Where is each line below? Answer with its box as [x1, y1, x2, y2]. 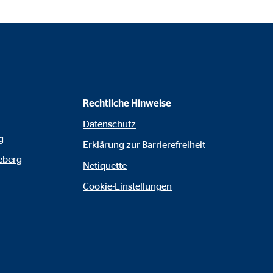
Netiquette [83, 159, 127, 171]
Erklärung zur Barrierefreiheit [83, 138, 205, 150]
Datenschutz [83, 118, 136, 129]
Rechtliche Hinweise [83, 97, 171, 108]
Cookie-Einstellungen [83, 180, 172, 191]
